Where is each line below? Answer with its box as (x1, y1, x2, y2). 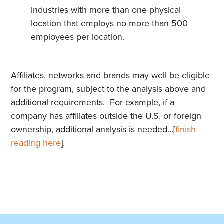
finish (175, 123, 196, 135)
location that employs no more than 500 (31, 17, 188, 29)
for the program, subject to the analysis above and (11, 82, 206, 95)
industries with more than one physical (31, 3, 181, 16)
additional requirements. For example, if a (11, 96, 175, 108)
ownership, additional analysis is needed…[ (11, 123, 176, 135)
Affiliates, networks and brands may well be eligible (11, 69, 210, 81)
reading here (11, 136, 61, 149)
